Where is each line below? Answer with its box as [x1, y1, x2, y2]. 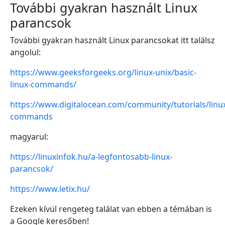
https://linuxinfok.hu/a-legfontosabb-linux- [10, 151, 172, 162]
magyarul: [10, 131, 48, 142]
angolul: [10, 47, 41, 58]
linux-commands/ [10, 79, 76, 90]
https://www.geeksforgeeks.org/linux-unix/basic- [10, 67, 196, 78]
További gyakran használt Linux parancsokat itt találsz [10, 35, 215, 46]
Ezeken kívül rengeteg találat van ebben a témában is [10, 203, 212, 214]
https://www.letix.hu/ [10, 183, 90, 194]
